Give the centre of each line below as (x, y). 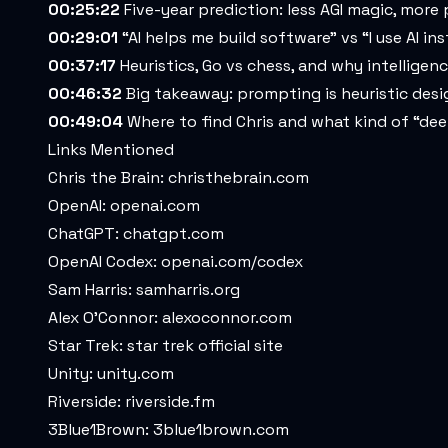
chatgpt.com (173, 233)
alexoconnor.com (227, 317)
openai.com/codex (232, 261)
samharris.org (188, 289)
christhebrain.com (238, 177)
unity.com (135, 373)
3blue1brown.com (221, 429)
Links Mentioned (111, 149)
